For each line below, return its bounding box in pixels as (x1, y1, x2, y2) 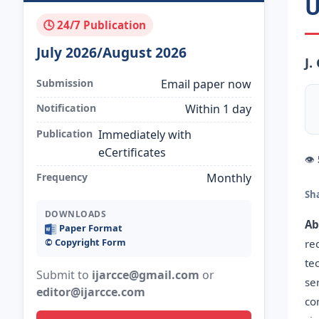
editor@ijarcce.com (36, 284, 145, 300)
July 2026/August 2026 (36, 42, 187, 62)
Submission (36, 75, 93, 90)
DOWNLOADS (44, 208, 107, 221)
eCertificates (98, 144, 166, 160)
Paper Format (58, 221, 122, 235)
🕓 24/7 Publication (43, 17, 146, 32)
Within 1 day (185, 101, 252, 117)
